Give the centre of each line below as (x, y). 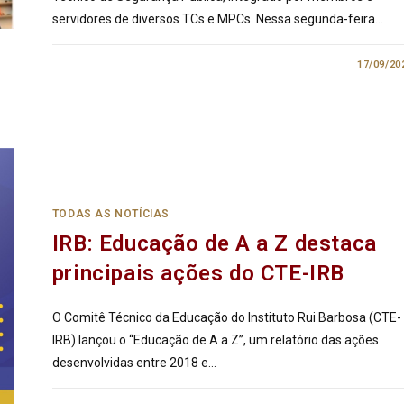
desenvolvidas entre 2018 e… (134, 363)
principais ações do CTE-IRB (198, 274)
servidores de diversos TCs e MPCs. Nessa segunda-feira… (217, 19)
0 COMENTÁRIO (107, 64)
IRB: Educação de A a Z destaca (214, 244)
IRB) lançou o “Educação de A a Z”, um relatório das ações (215, 340)
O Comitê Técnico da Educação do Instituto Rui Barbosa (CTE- (226, 318)
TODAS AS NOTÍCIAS (110, 214)
